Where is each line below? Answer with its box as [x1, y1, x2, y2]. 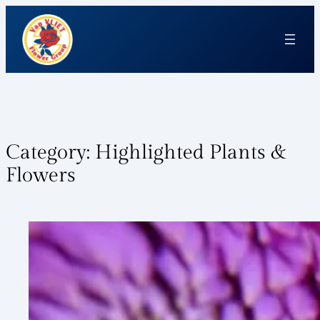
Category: [6, 141, 95, 165]
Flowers [6, 164, 76, 188]
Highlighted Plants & [95, 141, 286, 165]
